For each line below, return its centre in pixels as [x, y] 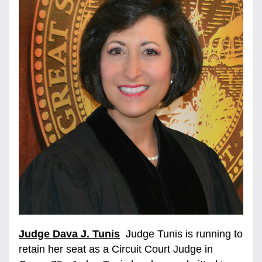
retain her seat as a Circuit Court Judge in [116, 249]
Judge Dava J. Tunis [69, 234]
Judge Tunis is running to [181, 234]
